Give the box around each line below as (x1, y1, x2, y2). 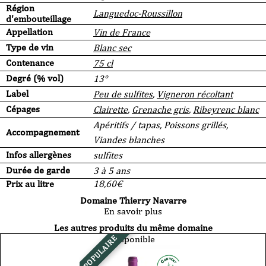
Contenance (6, 57, 54, 69)
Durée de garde (6, 164, 70, 176)
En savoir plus (104, 205, 162, 217)
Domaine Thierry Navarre (80, 195, 186, 207)
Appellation (6, 26, 53, 38)
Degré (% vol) (6, 72, 64, 84)
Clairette (93, 104, 128, 116)
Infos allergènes (6, 149, 71, 161)
